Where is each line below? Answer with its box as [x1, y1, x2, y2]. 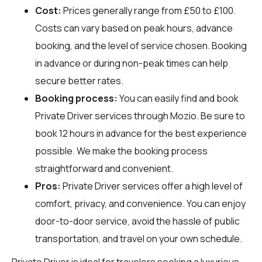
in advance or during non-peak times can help [35, 56, 228, 70]
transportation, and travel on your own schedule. [35, 232, 242, 245]
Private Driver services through [35, 109, 170, 122]
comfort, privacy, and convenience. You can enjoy [35, 196, 246, 210]
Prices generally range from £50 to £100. [61, 4, 236, 17]
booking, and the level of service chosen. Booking [35, 39, 247, 52]
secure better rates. [35, 74, 123, 87]
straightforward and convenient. [35, 161, 173, 175]
